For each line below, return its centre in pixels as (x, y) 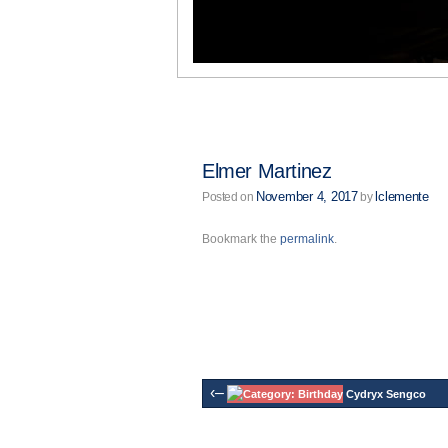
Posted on (228, 197)
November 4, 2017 (307, 196)
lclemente (402, 196)
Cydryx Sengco (384, 394)
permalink (307, 239)
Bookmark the (241, 239)
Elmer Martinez (267, 171)
